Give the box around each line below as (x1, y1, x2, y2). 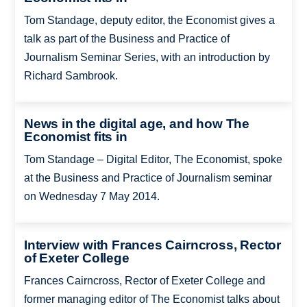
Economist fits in (23, 130, 127, 145)
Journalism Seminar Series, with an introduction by (23, 51, 270, 63)
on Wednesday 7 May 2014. (23, 191, 160, 203)
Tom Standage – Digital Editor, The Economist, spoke (23, 153, 282, 166)
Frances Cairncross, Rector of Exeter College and (23, 274, 265, 286)
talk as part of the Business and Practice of (23, 32, 230, 45)
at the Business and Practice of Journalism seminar (23, 172, 272, 184)
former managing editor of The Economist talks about (23, 293, 280, 305)
